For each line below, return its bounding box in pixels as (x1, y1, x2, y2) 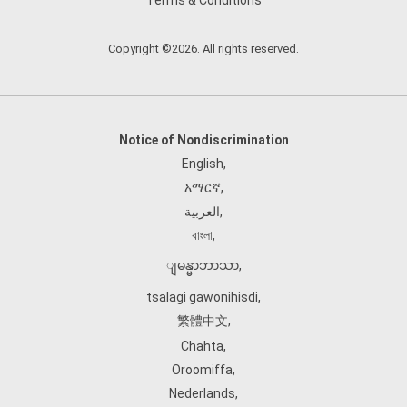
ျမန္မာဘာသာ (165, 258, 239, 273)
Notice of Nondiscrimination (118, 133, 289, 147)
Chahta (181, 339, 223, 353)
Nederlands (169, 386, 235, 401)
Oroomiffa (172, 362, 233, 377)
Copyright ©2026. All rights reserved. (108, 42, 299, 55)
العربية (184, 204, 220, 219)
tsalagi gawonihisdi (146, 290, 258, 304)
